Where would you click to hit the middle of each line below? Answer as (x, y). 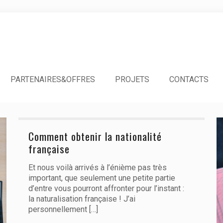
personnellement (57, 209)
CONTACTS (189, 79)
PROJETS (132, 79)
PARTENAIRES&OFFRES (53, 79)
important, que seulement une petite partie (102, 178)
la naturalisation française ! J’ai (82, 199)
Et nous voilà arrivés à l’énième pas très (97, 167)
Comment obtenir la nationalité (95, 136)
